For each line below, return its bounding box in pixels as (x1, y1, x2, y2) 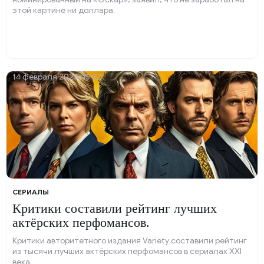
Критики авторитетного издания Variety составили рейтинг (12, 236, 247, 246)
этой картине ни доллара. (12, 5, 115, 15)
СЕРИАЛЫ (12, 187, 49, 196)
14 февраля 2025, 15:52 (12, 72, 101, 82)
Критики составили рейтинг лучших (12, 201, 217, 216)
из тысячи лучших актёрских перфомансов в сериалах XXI (12, 246, 242, 256)
